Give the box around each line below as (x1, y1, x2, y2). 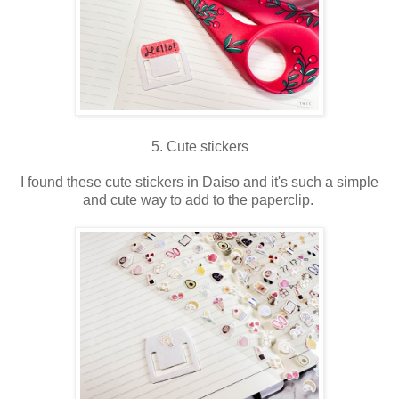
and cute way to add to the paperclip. (82, 191, 317, 208)
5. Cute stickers (151, 138, 248, 154)
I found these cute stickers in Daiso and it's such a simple (20, 174, 379, 190)
